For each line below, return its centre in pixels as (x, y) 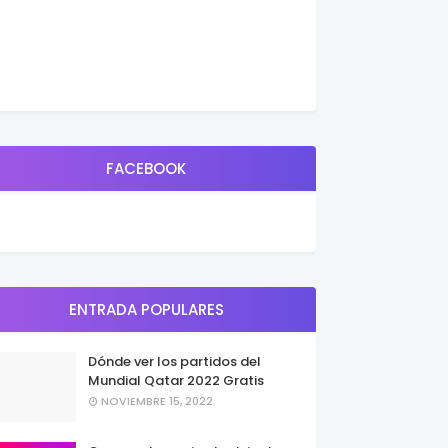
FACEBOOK (146, 168)
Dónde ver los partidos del (174, 361)
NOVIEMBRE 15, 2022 (157, 401)
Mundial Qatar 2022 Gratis (176, 380)
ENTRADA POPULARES (146, 309)
